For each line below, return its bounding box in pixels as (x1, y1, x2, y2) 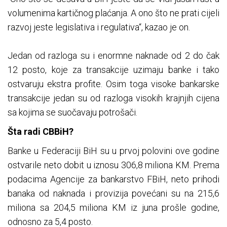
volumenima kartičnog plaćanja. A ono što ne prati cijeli (8, 8, 219, 19)
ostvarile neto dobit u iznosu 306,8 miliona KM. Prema (8, 160, 219, 171)
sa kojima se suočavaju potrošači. (8, 107, 137, 118)
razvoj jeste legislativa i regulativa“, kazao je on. (8, 22, 190, 33)
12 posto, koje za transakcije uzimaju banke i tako (8, 64, 219, 75)
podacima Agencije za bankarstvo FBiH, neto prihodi (8, 174, 219, 185)
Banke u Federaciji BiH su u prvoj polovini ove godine (8, 145, 219, 157)
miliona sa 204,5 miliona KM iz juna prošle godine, (8, 202, 219, 213)
